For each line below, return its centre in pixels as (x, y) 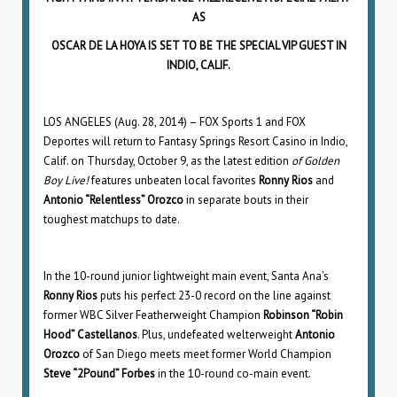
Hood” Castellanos (90, 335)
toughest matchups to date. (112, 219)
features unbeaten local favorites (174, 180)
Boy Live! (66, 180)
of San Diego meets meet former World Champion (206, 354)
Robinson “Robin (303, 315)
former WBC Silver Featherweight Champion (153, 315)
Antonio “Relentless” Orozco (113, 200)
